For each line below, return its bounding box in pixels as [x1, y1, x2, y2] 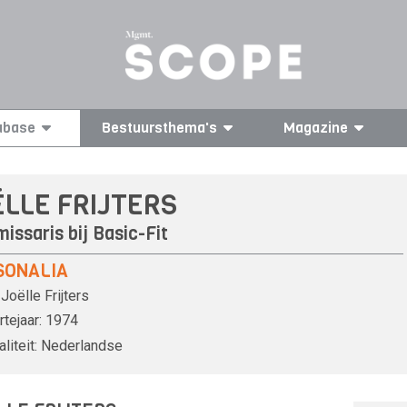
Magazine [283, 118, 348, 137]
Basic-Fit [93, 221, 168, 246]
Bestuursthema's [102, 118, 218, 137]
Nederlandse [41, 336, 123, 354]
